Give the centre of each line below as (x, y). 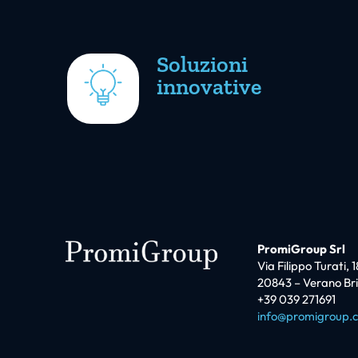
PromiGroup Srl (301, 249)
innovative (209, 87)
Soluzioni (202, 65)
